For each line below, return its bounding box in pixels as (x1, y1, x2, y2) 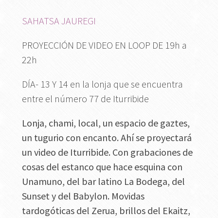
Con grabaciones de (112, 146, 193, 159)
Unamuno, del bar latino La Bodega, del (21, 175, 185, 188)
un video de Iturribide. (21, 146, 112, 159)
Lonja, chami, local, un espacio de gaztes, (21, 117, 190, 129)
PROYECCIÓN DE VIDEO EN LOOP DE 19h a (21, 39, 187, 52)
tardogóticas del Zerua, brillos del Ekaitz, (21, 204, 190, 217)
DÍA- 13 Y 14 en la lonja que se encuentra (21, 78, 183, 91)
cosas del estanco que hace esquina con (21, 161, 182, 173)
